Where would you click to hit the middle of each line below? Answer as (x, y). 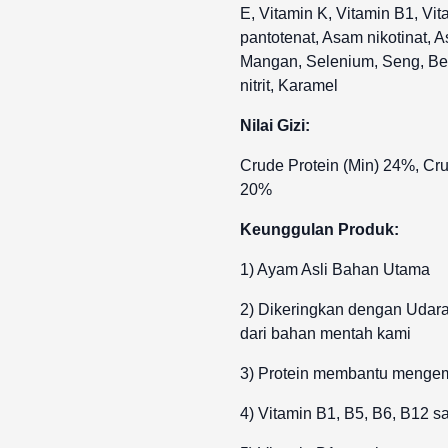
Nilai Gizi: (275, 125)
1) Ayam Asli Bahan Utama (335, 269)
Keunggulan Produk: (319, 229)
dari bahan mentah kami (325, 333)
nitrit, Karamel (289, 85)
